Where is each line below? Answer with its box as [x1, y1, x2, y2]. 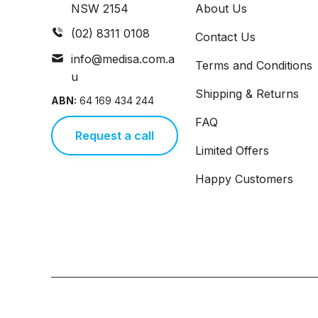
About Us [195, 1, 248, 16]
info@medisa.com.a [70, 52, 175, 66]
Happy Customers [195, 172, 294, 186]
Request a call [75, 128, 154, 143]
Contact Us [195, 30, 256, 44]
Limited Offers [195, 143, 270, 158]
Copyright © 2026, [50, 294, 141, 306]
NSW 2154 [70, 1, 128, 16]
